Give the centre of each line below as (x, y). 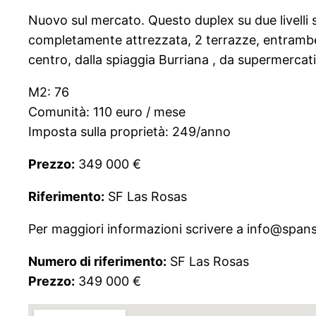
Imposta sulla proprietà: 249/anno (129, 131)
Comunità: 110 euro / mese (107, 111)
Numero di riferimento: (97, 261)
